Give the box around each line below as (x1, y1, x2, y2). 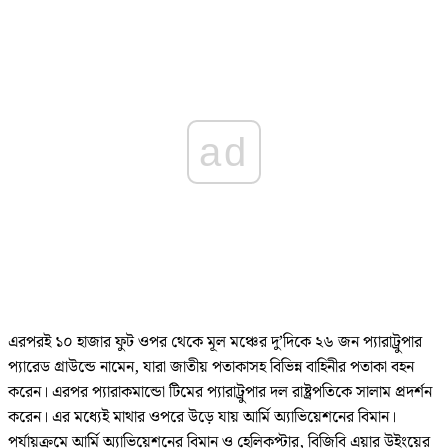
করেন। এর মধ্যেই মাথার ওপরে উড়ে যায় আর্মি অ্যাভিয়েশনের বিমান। (8, 405, 396, 431)
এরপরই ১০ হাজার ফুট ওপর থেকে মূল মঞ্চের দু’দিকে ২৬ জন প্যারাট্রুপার (8, 330, 422, 356)
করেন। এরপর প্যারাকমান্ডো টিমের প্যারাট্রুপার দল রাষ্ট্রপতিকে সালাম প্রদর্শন (8, 380, 432, 406)
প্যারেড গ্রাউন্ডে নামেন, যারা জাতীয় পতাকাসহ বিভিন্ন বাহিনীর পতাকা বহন (8, 355, 414, 381)
